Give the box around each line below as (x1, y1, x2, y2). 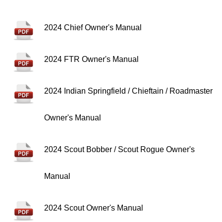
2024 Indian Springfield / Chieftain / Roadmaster (44, 86, 213, 95)
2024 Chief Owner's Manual (44, 23, 142, 32)
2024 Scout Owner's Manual (44, 203, 143, 212)
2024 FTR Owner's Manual (44, 55, 139, 63)
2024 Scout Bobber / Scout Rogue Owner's (44, 145, 195, 154)
